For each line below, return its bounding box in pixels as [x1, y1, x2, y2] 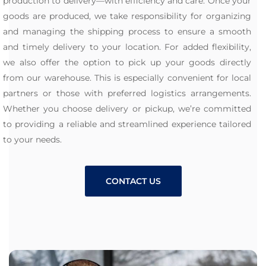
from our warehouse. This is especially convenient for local [3, 72, 251, 84]
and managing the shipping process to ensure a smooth [3, 26, 251, 37]
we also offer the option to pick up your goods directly [3, 57, 251, 68]
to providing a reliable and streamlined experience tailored [3, 119, 251, 130]
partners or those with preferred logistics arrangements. [3, 88, 251, 99]
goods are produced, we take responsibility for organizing [3, 11, 251, 22]
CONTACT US [105, 176, 161, 187]
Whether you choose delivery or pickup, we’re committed [3, 103, 251, 115]
